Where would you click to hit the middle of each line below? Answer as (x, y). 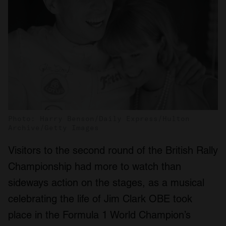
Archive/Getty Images (53, 127)
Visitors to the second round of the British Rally (113, 150)
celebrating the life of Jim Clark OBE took (100, 199)
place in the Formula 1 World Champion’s (99, 215)
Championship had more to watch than (95, 166)
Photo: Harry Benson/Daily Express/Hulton (99, 118)
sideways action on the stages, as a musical (106, 182)
